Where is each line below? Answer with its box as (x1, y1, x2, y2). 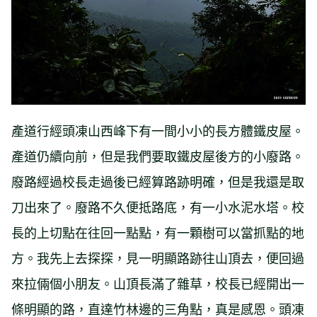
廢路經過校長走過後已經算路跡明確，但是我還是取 (11, 172, 304, 191)
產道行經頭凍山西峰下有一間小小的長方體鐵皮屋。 (11, 121, 304, 140)
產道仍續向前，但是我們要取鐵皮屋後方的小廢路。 (11, 146, 304, 166)
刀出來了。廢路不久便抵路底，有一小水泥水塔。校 (11, 197, 304, 217)
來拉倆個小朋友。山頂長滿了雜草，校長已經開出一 (11, 274, 304, 293)
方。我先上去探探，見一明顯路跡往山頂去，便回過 (11, 248, 304, 267)
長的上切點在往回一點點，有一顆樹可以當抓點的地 (11, 223, 304, 242)
